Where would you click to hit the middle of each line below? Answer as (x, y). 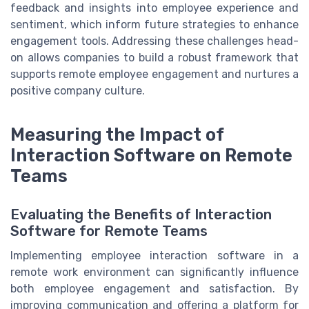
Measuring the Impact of (117, 135)
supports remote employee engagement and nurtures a (154, 74)
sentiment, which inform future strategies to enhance (154, 25)
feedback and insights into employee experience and (154, 8)
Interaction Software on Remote (151, 156)
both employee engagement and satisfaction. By (154, 289)
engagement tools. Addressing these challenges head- (154, 41)
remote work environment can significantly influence (154, 272)
